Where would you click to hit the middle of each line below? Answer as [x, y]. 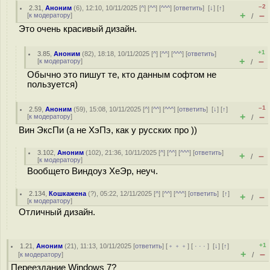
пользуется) [52, 84]
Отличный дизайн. [57, 212]
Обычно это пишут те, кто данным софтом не [122, 75]
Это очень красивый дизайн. [78, 29]
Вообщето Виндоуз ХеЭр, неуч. [93, 171]
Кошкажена [68, 193]
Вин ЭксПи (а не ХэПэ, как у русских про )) [108, 130]
